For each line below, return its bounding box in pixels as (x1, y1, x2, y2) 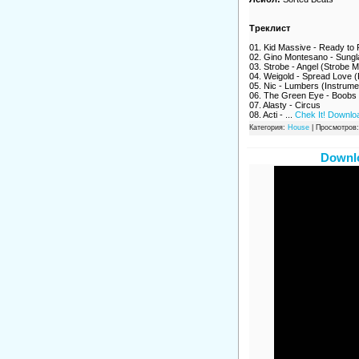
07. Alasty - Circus (248, 100, 321, 111)
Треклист (248, 23, 290, 34)
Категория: (248, 123, 288, 132)
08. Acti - (248, 110, 285, 120)
